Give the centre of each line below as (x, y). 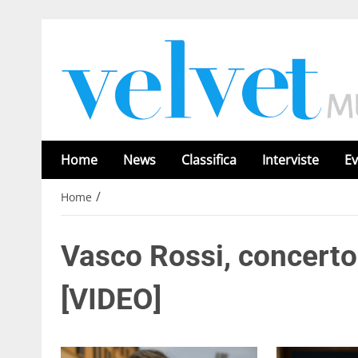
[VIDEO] (111, 300)
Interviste (290, 160)
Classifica (209, 160)
